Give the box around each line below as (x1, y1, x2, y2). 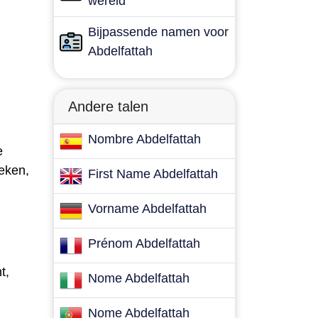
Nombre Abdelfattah (88, 132, 201, 146)
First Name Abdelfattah (88, 167, 218, 181)
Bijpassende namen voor (88, 25, 229, 39)
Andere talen (68, 99, 148, 114)
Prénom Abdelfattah (88, 236, 200, 251)
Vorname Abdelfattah (88, 202, 207, 216)
